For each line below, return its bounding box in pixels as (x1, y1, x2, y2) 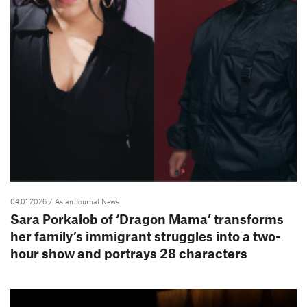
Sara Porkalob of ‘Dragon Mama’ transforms (10, 211, 284, 227)
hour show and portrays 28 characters (10, 245, 247, 261)
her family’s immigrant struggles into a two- (10, 228, 281, 244)
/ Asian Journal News (49, 197, 119, 206)
